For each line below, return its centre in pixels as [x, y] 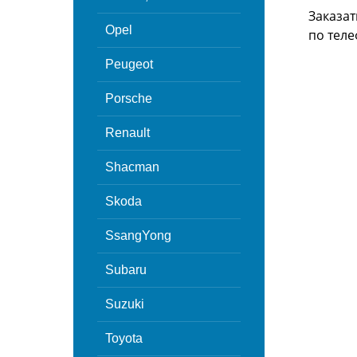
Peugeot [129, 64]
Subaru [126, 270]
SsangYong [138, 235]
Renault [127, 133]
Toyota [124, 338]
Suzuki [125, 304]
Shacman [132, 167]
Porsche [129, 98]
